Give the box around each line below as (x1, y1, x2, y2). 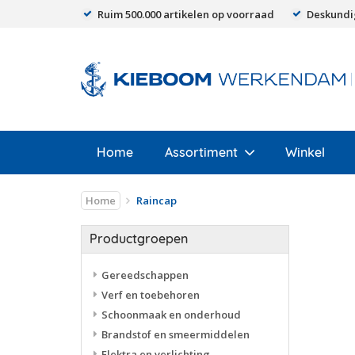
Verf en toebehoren (101, 288, 200, 302)
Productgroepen (90, 231, 188, 246)
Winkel (285, 144, 325, 160)
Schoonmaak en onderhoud (101, 307, 241, 322)
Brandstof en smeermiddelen (101, 327, 250, 342)
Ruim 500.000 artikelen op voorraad (97, 6, 274, 21)
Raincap (136, 193, 177, 208)
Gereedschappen (101, 268, 189, 282)
